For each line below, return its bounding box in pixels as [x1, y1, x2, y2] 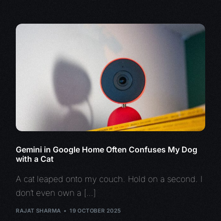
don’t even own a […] [16, 188, 96, 198]
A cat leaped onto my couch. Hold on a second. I [16, 174, 203, 184]
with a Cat [16, 154, 54, 164]
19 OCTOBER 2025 [70, 207, 121, 214]
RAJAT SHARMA [16, 207, 61, 214]
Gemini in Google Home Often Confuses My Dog [16, 145, 198, 155]
